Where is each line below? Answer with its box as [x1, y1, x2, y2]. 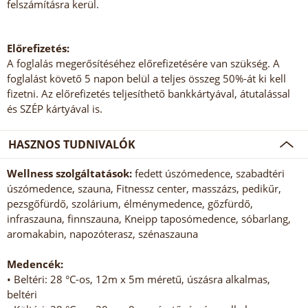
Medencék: [7, 257, 63, 272]
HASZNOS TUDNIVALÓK [8, 137, 135, 153]
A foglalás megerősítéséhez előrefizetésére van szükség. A [7, 56, 280, 71]
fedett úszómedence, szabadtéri [132, 166, 285, 181]
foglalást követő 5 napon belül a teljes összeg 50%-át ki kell [7, 71, 286, 86]
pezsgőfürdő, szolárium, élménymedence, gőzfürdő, [7, 197, 253, 211]
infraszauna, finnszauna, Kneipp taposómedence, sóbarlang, [7, 212, 291, 226]
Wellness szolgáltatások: [7, 166, 132, 181]
